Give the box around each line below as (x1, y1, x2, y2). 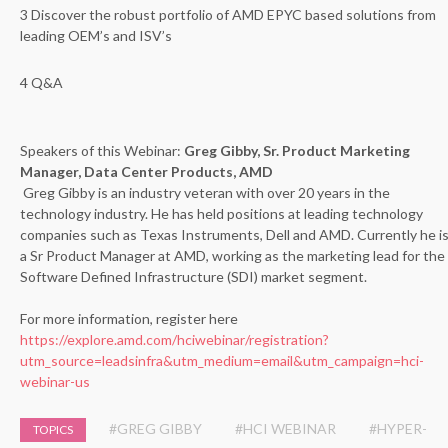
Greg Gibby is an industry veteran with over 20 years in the (20, 184, 390, 201)
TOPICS (33, 422, 73, 437)
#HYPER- (369, 420, 427, 437)
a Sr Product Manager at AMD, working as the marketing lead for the (20, 247, 445, 264)
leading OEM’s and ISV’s (20, 27, 172, 44)
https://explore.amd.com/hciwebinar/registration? (20, 331, 329, 348)
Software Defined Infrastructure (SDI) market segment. (20, 268, 367, 285)
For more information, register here (20, 310, 238, 327)
